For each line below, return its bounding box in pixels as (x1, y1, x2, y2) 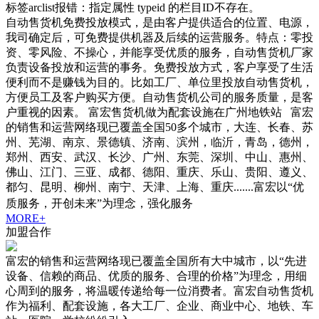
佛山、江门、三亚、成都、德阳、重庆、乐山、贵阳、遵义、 (6, 166, 313, 179)
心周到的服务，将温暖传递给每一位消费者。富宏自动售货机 (6, 285, 313, 298)
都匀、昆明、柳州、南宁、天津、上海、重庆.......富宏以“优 (6, 181, 304, 194)
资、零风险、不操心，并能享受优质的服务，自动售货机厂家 (6, 46, 313, 59)
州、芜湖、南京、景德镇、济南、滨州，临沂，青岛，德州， (6, 136, 313, 149)
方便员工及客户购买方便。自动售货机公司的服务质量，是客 (6, 91, 313, 104)
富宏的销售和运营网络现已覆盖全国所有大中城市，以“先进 (6, 255, 307, 268)
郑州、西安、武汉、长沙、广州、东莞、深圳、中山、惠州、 (6, 151, 313, 164)
